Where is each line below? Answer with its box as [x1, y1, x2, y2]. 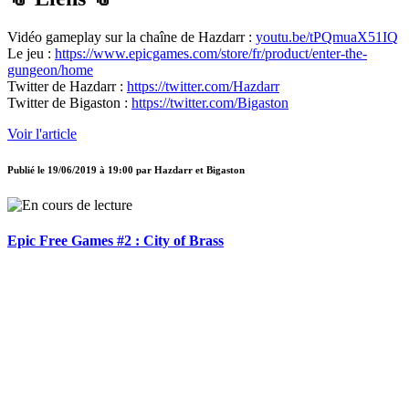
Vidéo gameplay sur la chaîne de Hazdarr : [7, 28, 256, 45]
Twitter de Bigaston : [7, 94, 131, 110]
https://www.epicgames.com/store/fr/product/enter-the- [55, 45, 367, 61]
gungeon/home [7, 61, 93, 78]
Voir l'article [7, 125, 77, 142]
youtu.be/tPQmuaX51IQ [256, 28, 398, 45]
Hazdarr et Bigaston [154, 163, 245, 175]
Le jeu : [7, 45, 55, 61]
